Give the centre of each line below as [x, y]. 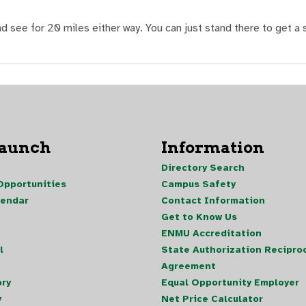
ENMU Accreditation [211, 233]
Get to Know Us [199, 217]
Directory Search [203, 167]
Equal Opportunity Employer [230, 282]
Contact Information [213, 200]
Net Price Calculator [212, 298]
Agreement [189, 266]
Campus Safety [198, 184]
